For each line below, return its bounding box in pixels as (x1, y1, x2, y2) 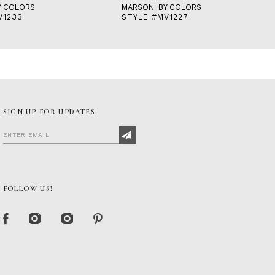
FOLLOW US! (3, 184, 53, 193)
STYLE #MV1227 (122, 12, 188, 22)
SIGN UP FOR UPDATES (3, 107, 95, 117)
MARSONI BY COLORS (122, 2, 201, 12)
